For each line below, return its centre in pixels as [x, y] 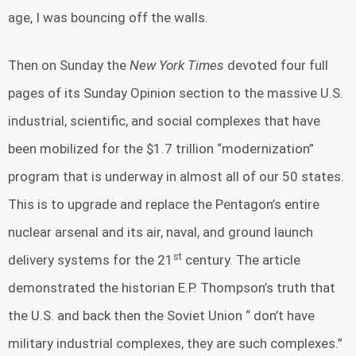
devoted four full [276, 66]
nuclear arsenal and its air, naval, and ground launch [161, 232]
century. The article [241, 260]
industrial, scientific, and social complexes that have [164, 121]
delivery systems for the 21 [91, 260]
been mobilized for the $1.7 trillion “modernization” [161, 149]
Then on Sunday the [69, 66]
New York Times [177, 66]
